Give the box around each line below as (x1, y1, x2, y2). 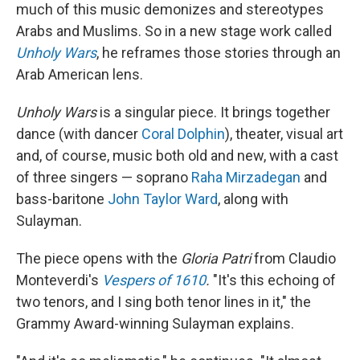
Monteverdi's (16, 272, 102, 288)
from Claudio (254, 250, 336, 267)
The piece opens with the (16, 250, 181, 267)
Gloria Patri (181, 250, 254, 267)
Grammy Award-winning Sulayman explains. (16, 315, 294, 332)
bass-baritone (16, 190, 108, 207)
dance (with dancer (16, 125, 141, 142)
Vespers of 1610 (102, 272, 206, 288)
